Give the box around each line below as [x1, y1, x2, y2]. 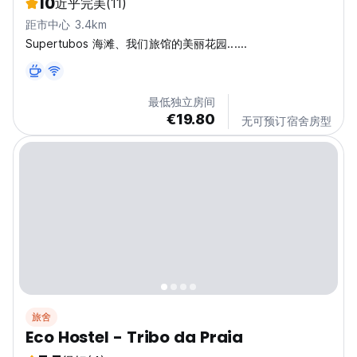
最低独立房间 [147, 95, 216, 109]
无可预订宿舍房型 [241, 114, 331, 128]
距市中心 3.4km [25, 18, 107, 32]
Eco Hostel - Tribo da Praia [25, 326, 244, 349]
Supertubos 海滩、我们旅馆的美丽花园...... [25, 37, 247, 51]
